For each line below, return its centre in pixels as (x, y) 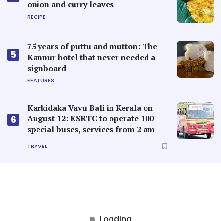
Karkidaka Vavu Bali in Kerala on (90, 108)
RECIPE (37, 17)
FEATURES (41, 81)
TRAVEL (37, 146)
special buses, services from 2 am (91, 129)
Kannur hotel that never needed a (91, 57)
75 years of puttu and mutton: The (92, 47)
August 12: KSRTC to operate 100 (91, 119)
